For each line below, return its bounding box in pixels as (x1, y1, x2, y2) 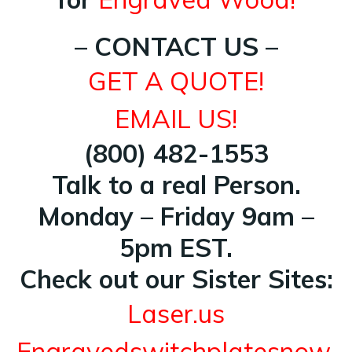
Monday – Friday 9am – (38, 200, 314, 232)
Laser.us (127, 297, 225, 329)
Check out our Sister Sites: (19, 262, 333, 295)
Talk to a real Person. (51, 168, 301, 200)
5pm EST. (119, 231, 233, 263)
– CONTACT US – (74, 30, 278, 62)
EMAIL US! (115, 102, 237, 134)
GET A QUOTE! (88, 64, 264, 97)
